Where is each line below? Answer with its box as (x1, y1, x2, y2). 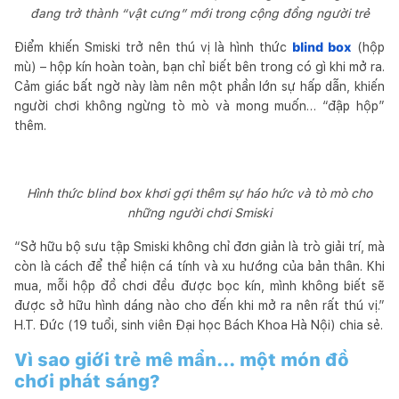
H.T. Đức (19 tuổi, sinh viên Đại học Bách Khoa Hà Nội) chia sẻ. (14, 317, 383, 332)
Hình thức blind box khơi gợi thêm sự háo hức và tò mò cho (27, 185, 372, 200)
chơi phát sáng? (14, 370, 160, 392)
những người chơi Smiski (127, 205, 272, 220)
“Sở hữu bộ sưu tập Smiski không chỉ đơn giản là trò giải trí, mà (14, 239, 385, 254)
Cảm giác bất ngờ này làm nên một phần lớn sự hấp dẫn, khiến (14, 78, 385, 94)
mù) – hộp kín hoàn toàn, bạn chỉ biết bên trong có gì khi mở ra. (14, 59, 385, 74)
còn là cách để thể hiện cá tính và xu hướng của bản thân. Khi (14, 258, 385, 273)
